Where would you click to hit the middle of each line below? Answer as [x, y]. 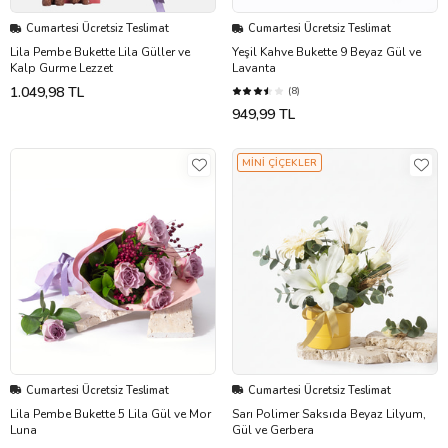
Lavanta [254, 68]
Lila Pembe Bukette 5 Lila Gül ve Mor [110, 413]
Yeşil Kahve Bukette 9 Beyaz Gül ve [326, 52]
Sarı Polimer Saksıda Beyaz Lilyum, [329, 413]
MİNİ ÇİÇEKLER [279, 163]
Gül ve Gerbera [273, 429]
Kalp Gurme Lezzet [61, 68]
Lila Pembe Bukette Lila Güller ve [100, 52]
